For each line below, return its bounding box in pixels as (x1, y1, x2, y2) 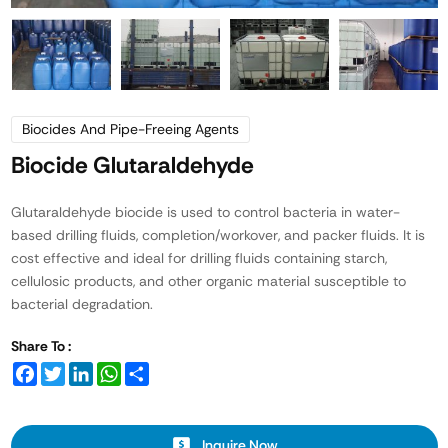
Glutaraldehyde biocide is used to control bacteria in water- (10, 203, 400, 222)
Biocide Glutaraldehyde (10, 150, 254, 181)
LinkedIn (92, 361, 145, 380)
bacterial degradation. (10, 295, 157, 314)
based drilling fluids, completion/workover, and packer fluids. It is (10, 226, 425, 245)
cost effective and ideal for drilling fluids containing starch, (10, 249, 387, 268)
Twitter (64, 361, 109, 380)
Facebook (36, 361, 100, 380)
